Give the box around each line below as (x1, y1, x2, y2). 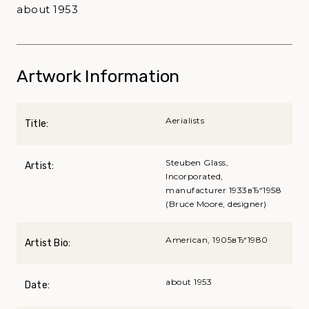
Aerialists (166, 114, 204, 126)
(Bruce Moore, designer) (166, 198, 267, 209)
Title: (25, 117, 49, 130)
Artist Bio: (25, 237, 71, 249)
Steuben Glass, (166, 157, 228, 168)
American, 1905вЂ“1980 (166, 234, 268, 245)
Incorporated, (166, 170, 223, 181)
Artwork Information (17, 66, 180, 86)
